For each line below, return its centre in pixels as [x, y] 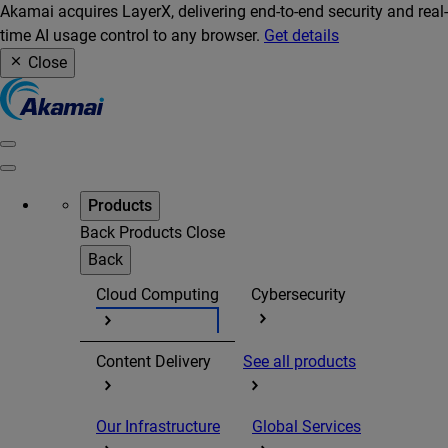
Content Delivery [153, 362]
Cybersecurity [298, 294]
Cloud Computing [157, 294]
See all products [299, 362]
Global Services [306, 427]
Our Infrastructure [158, 427]
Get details [301, 35]
